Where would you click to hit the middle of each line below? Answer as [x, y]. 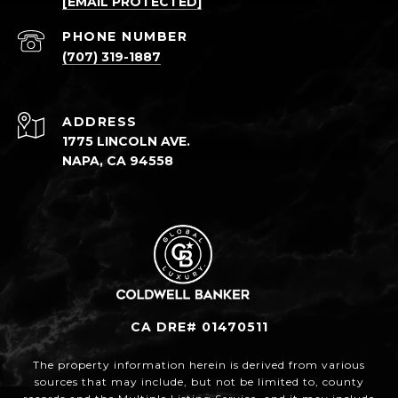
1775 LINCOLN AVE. [126, 142]
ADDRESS [100, 122]
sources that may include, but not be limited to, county [199, 381]
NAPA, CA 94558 [118, 161]
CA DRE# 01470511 [199, 326]
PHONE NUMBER [125, 37]
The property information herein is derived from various [199, 364]
